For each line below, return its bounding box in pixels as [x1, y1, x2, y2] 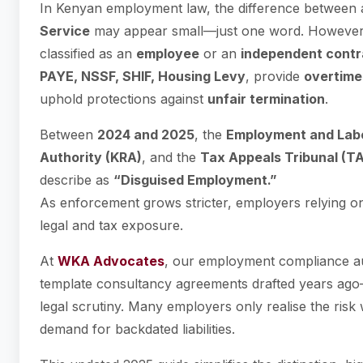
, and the [142, 149, 200, 165]
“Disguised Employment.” [113, 172, 277, 188]
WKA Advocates [58, 253, 164, 269]
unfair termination [207, 91, 325, 107]
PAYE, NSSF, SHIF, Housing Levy [40, 68, 246, 84]
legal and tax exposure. [40, 217, 183, 233]
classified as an [40, 45, 136, 62]
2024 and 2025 [97, 126, 194, 143]
